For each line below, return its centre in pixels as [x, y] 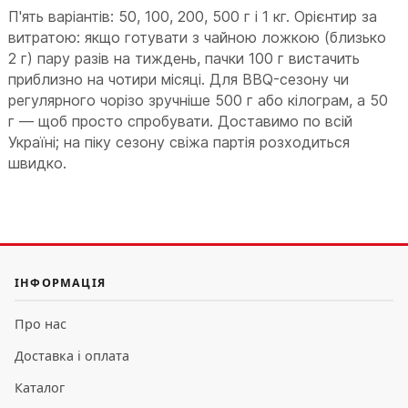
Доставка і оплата [72, 356]
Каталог [40, 388]
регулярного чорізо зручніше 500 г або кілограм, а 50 [199, 101]
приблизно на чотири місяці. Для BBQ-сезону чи [179, 80]
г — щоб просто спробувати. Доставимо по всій [181, 122]
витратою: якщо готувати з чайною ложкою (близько [198, 38]
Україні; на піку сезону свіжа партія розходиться [179, 143]
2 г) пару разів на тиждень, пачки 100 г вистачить [184, 59]
